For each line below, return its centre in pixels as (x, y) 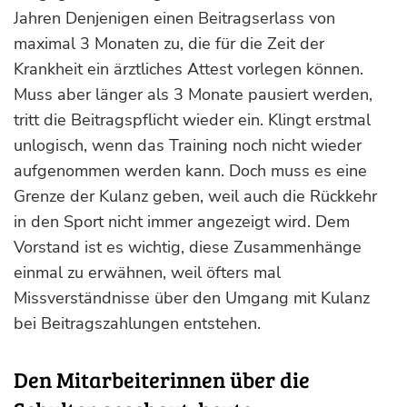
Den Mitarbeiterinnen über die (162, 379)
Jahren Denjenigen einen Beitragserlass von (174, 18)
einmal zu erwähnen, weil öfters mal (147, 273)
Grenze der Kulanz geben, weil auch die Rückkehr (195, 196)
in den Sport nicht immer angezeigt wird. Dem (182, 222)
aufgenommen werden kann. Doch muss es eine (190, 171)
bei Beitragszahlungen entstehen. (139, 323)
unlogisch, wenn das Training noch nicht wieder (188, 145)
